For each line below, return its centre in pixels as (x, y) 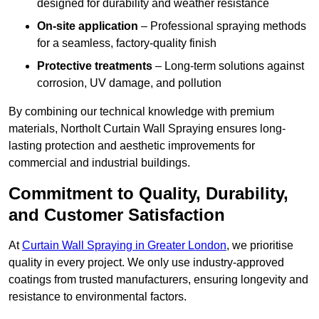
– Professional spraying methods (222, 26)
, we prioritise (260, 246)
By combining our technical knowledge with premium (141, 112)
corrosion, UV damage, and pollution (129, 83)
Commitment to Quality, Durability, (148, 194)
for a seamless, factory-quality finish (127, 43)
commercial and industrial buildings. (99, 163)
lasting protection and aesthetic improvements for (132, 146)
